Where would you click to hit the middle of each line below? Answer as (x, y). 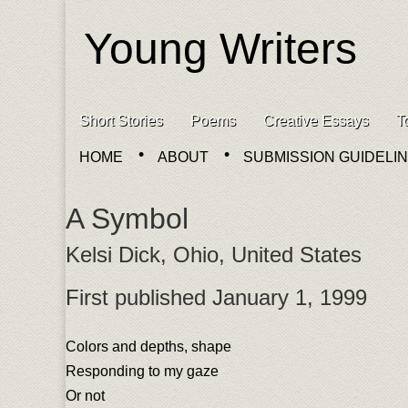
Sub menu (106, 171)
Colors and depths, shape (148, 347)
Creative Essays (316, 121)
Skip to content (113, 113)
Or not (85, 396)
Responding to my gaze (142, 371)
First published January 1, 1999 (216, 297)
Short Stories (121, 121)
